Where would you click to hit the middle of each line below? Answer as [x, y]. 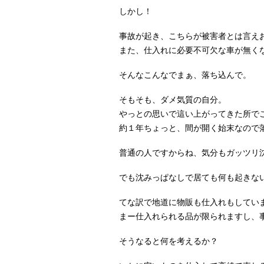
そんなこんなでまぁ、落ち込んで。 [185, 75]
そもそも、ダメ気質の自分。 [173, 100]
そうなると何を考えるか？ [169, 241]
